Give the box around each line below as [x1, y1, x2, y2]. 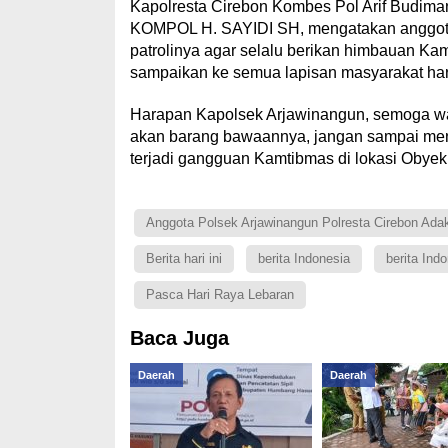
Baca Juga [129, 327, 229, 349]
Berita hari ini [145, 251, 222, 266]
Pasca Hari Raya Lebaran [145, 287, 294, 302]
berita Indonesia [257, 251, 350, 266]
